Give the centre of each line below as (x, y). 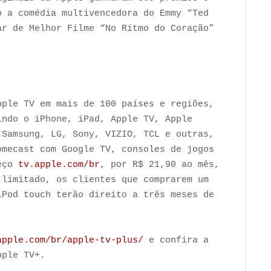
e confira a (176, 240)
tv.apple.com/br (59, 165)
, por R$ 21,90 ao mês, (160, 165)
